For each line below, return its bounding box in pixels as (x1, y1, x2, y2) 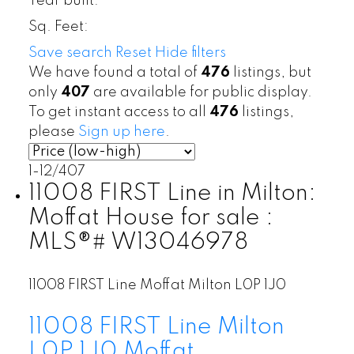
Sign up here (77, 124, 165, 139)
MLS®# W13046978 (28, 230, 248, 254)
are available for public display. (89, 85, 312, 100)
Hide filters (154, 45, 226, 60)
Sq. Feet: (28, 19, 88, 34)
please (28, 124, 78, 139)
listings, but (229, 65, 311, 80)
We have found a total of (28, 65, 201, 80)
